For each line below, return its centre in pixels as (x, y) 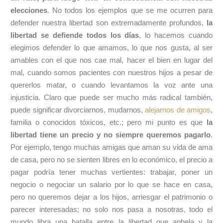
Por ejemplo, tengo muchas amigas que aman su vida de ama (111, 147)
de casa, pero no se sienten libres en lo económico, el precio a (111, 160)
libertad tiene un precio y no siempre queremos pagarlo (111, 135)
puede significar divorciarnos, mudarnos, (78, 110)
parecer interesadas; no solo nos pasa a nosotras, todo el (111, 209)
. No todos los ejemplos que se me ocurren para (130, 10)
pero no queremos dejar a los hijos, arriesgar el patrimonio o (111, 197)
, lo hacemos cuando (176, 35)
